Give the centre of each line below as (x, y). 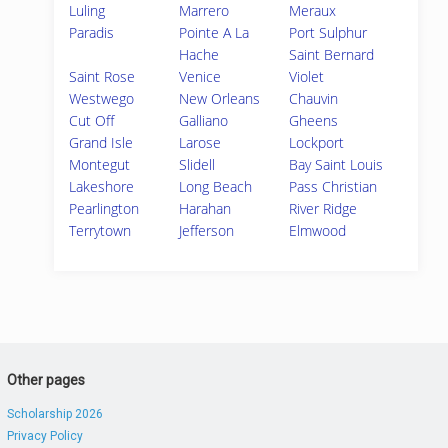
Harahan (205, 208)
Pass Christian (333, 186)
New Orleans (220, 98)
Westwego (101, 98)
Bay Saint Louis (336, 164)
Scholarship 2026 (54, 414)
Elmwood (318, 230)
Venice (200, 76)
